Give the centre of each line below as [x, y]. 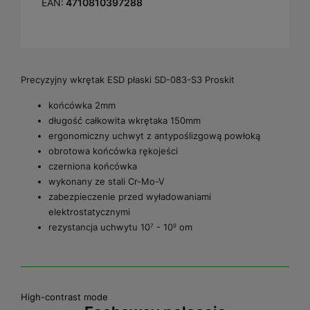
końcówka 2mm [82, 106]
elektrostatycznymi [89, 212]
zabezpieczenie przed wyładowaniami [130, 197]
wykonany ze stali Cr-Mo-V [107, 182]
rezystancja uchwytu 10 [99, 227]
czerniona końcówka [93, 166]
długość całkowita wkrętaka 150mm [125, 121]
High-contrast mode [64, 297]
